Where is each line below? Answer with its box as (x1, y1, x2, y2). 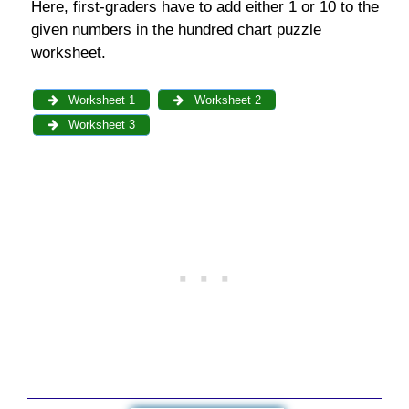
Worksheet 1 (65, 92, 136, 107)
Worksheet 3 (65, 118, 136, 132)
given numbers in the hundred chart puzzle (30, 21, 321, 38)
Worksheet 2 (190, 92, 261, 107)
